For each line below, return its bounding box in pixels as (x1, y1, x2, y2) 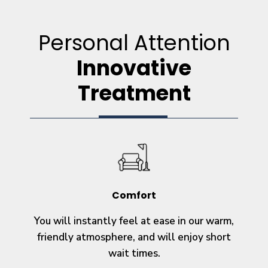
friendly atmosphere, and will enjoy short (37, 230, 231, 244)
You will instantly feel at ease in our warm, (34, 214, 234, 228)
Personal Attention (38, 28, 230, 57)
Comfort (112, 188, 156, 202)
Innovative (77, 53, 191, 83)
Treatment (77, 78, 191, 108)
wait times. (108, 246, 160, 260)
